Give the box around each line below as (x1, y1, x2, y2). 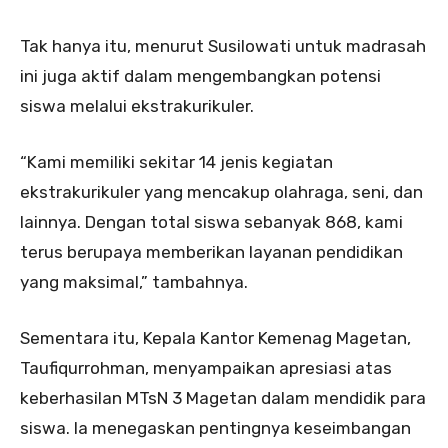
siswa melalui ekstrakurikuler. (20, 96, 254, 117)
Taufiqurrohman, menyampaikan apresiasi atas (20, 358, 392, 379)
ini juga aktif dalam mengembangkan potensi (20, 66, 381, 87)
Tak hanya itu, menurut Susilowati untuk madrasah (20, 36, 426, 57)
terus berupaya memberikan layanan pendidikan (20, 242, 403, 263)
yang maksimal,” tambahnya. (20, 272, 248, 293)
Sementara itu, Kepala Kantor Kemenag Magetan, (20, 328, 411, 349)
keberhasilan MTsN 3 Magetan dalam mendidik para (20, 388, 426, 409)
